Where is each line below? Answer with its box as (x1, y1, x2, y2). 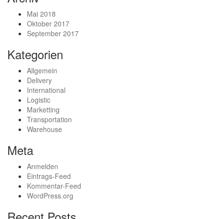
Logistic (27, 95, 50, 105)
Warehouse (27, 124, 62, 134)
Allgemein (27, 66, 57, 76)
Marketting (27, 105, 60, 115)
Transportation (27, 114, 72, 125)
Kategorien (7, 45, 63, 63)
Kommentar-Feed (27, 181, 81, 191)
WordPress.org (27, 191, 73, 201)
